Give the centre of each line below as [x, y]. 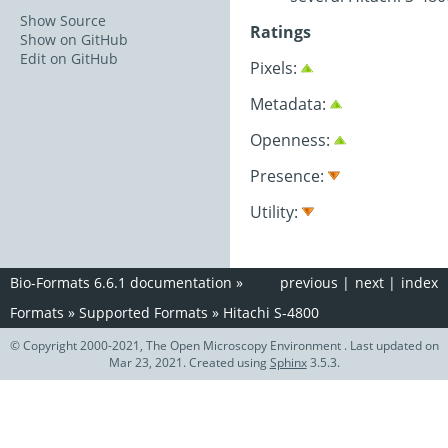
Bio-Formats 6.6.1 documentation [121, 282]
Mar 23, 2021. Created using [189, 362]
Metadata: [290, 104]
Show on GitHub [74, 39]
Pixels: [275, 68]
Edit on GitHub [69, 58]
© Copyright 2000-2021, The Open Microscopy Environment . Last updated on [224, 345]
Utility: [276, 212]
